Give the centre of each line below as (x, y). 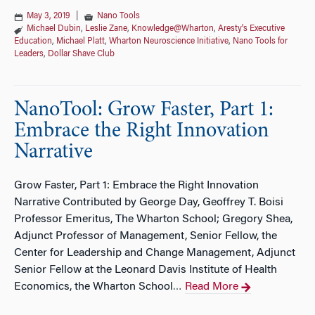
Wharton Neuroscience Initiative (169, 41)
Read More (212, 287)
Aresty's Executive (251, 29)
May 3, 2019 (48, 16)
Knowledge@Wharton (173, 29)
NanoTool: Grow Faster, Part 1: (144, 110)
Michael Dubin (54, 29)
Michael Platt (81, 41)
